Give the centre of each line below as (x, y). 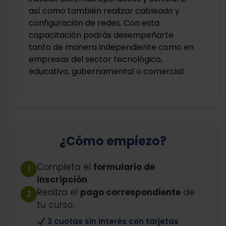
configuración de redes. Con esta (94, 23)
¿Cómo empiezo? (113, 141)
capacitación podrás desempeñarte (101, 35)
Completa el (65, 167)
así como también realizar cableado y (104, 11)
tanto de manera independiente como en (111, 47)
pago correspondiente (130, 192)
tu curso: (55, 205)
